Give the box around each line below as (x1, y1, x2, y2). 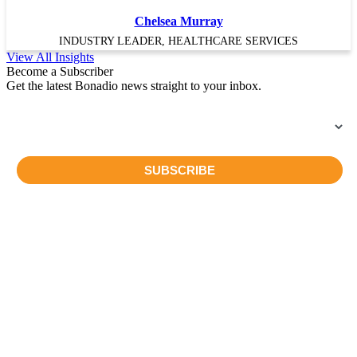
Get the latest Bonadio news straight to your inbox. (6, 79, 261, 93)
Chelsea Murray (134, 14, 223, 29)
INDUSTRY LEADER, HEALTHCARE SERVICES (59, 34, 298, 48)
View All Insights (6, 50, 94, 65)
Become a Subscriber (6, 65, 113, 79)
